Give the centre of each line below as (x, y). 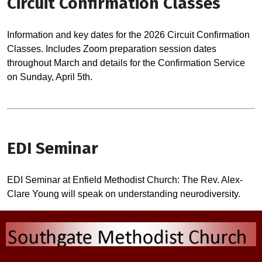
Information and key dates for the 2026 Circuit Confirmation (128, 35)
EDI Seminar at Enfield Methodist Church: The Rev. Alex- (125, 180)
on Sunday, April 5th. (50, 77)
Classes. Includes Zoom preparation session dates (112, 49)
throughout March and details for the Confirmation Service (126, 63)
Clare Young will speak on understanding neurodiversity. (124, 194)
